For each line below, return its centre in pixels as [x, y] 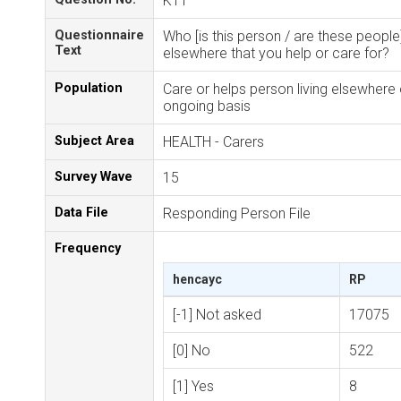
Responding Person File [237, 213]
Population [89, 88]
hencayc [197, 279]
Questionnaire [99, 35]
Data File [81, 213]
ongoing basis [207, 106]
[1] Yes [193, 386]
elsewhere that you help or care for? [276, 53]
